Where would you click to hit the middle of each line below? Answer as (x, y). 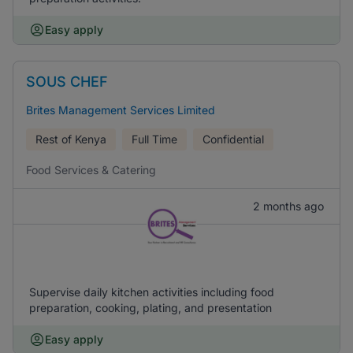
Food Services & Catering (91, 170)
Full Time (154, 139)
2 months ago (288, 206)
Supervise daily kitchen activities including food (152, 292)
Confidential (233, 139)
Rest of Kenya (71, 139)
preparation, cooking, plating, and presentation (150, 308)
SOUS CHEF (67, 82)
